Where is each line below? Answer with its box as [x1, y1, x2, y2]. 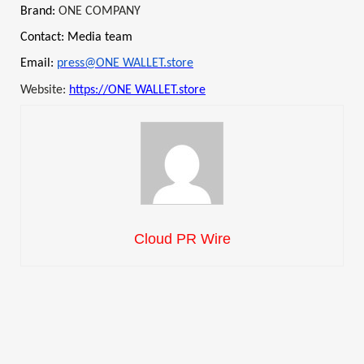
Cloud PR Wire [133, 231, 231, 248]
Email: [20, 57, 57, 71]
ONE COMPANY [58, 4, 141, 18]
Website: [20, 83, 69, 97]
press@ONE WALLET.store [57, 57, 193, 71]
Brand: [20, 4, 58, 18]
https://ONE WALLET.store [69, 83, 206, 97]
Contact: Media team [20, 31, 132, 45]
